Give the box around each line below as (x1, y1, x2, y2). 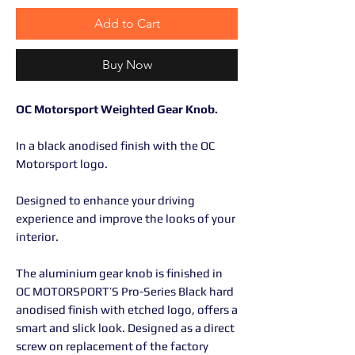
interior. (16, 230, 59, 243)
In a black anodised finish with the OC (16, 139, 215, 152)
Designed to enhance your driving (16, 193, 195, 207)
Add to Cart (94, 16, 160, 31)
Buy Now (101, 57, 152, 72)
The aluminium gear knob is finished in (16, 266, 223, 280)
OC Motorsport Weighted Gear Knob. (16, 102, 218, 116)
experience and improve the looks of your (16, 212, 235, 225)
